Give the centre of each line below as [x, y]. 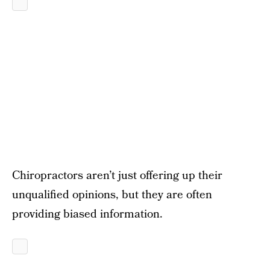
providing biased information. [87, 214]
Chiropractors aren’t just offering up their [117, 176]
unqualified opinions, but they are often [112, 195]
